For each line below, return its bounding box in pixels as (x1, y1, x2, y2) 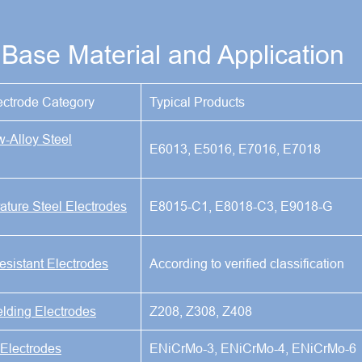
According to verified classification (149, 255, 344, 271)
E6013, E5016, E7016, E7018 (149, 141, 321, 156)
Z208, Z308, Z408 (149, 303, 252, 318)
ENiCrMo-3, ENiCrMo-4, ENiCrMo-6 (149, 340, 356, 356)
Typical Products (149, 94, 245, 109)
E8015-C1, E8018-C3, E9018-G (149, 198, 332, 213)
